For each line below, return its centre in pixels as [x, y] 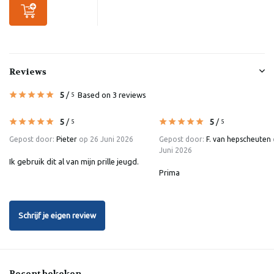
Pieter [67, 139]
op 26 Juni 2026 [105, 139]
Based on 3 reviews [112, 94]
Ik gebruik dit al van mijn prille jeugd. [74, 161]
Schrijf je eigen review [57, 216]
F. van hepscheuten [239, 139]
